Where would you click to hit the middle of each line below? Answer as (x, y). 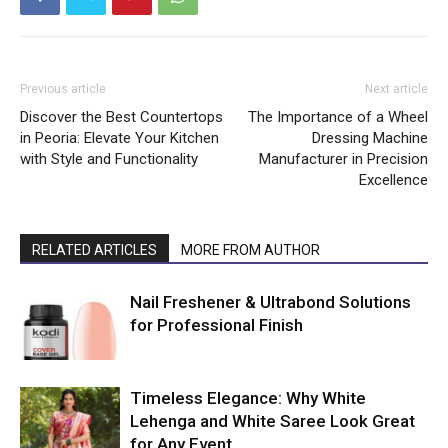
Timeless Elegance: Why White (248, 397)
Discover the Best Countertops (121, 116)
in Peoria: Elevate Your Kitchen (119, 137)
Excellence (393, 179)
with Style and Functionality (109, 158)
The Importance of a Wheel (338, 116)
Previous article (63, 88)
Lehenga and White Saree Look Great (272, 420)
